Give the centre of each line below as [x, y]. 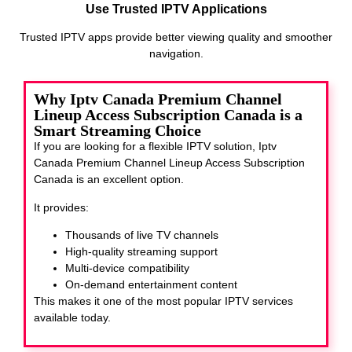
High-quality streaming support [141, 252]
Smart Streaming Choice [117, 131]
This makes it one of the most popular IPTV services [163, 301]
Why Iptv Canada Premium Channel [158, 99]
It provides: [61, 207]
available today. [72, 318]
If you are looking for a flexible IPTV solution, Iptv [155, 147]
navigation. [176, 53]
